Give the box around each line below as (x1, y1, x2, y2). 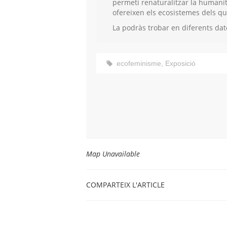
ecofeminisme (117, 59, 161, 68)
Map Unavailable (86, 149, 140, 159)
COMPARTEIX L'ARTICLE (86, 180, 167, 190)
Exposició (165, 59, 196, 68)
